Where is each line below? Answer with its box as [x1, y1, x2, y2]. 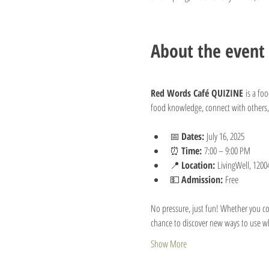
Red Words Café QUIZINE [150, 86, 243, 100]
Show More [150, 237, 187, 250]
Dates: [181, 129, 204, 143]
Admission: [181, 172, 223, 186]
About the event [150, 38, 265, 63]
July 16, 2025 [204, 129, 244, 143]
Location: [181, 158, 215, 172]
